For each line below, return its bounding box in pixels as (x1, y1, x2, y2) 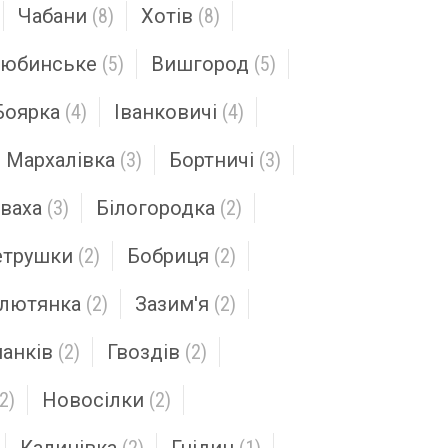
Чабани (18, 4, 87, 28)
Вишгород (151, 52, 249, 76)
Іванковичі (114, 100, 217, 124)
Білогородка (96, 196, 215, 220)
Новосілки (42, 388, 144, 412)
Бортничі (169, 148, 254, 172)
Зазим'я (135, 292, 209, 316)
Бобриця (127, 244, 209, 268)
